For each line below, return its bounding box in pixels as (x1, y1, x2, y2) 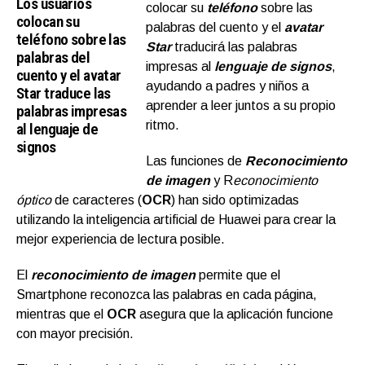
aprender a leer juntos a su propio (146, 99, 336, 113)
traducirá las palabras (171, 40, 298, 55)
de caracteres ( (51, 193, 142, 208)
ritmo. (146, 118, 180, 133)
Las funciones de (146, 154, 246, 169)
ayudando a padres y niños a (146, 79, 310, 94)
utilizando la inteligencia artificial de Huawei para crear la (16, 213, 336, 227)
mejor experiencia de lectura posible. (16, 232, 225, 247)
